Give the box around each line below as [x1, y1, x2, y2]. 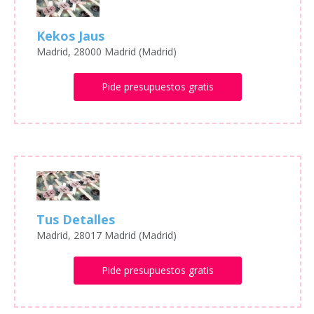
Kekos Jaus [36, 27, 104, 44]
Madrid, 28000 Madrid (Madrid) [36, 44, 177, 58]
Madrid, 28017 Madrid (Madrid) [36, 228, 177, 243]
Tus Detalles [36, 211, 115, 228]
